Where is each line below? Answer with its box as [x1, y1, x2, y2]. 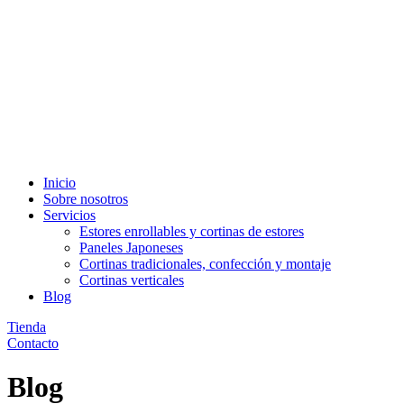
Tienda [7, 319, 46, 335]
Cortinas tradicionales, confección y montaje [79, 256, 331, 271]
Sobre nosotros [43, 191, 128, 207]
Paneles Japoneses [79, 240, 183, 255]
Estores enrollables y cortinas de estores [79, 224, 304, 239]
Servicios [43, 207, 96, 223]
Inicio [43, 175, 76, 190]
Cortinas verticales [79, 272, 184, 288]
